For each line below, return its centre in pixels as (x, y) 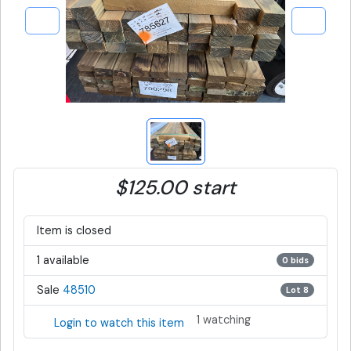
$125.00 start (175, 187)
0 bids (295, 261)
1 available (63, 260)
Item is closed (74, 230)
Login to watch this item (119, 323)
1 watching (224, 319)
